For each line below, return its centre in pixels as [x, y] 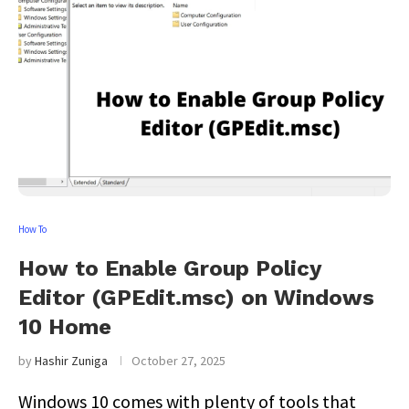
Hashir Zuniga [71, 361]
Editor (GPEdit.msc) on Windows [196, 298]
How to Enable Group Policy [170, 268]
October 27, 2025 [178, 361]
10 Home [65, 327]
